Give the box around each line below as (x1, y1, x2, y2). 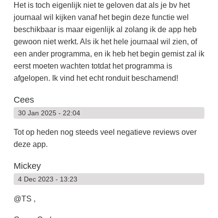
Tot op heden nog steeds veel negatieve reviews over (13, 128, 197, 137)
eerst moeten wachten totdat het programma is (13, 61, 172, 70)
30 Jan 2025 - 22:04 (18, 109, 80, 117)
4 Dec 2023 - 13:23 (18, 175, 77, 183)
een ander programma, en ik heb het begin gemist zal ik (13, 49, 204, 58)
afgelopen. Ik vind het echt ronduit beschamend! (13, 73, 178, 82)
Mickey (13, 161, 41, 171)
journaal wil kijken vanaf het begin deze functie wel (13, 13, 189, 21)
